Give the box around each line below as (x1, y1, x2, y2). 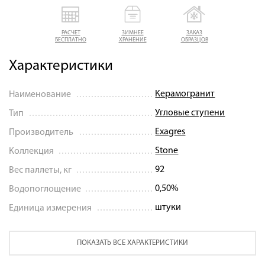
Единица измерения (9, 203, 92, 213)
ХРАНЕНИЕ (118, 36, 147, 43)
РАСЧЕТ (61, 29, 80, 36)
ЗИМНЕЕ (121, 29, 144, 36)
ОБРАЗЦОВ (180, 36, 208, 43)
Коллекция (9, 146, 54, 156)
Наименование (9, 89, 71, 99)
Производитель (9, 127, 73, 137)
